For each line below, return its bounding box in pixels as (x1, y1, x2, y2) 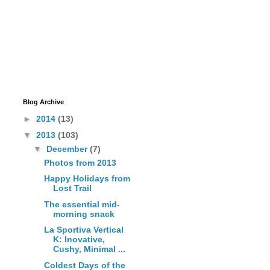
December (46, 143, 90, 154)
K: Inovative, (52, 234, 105, 245)
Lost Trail (52, 183, 92, 193)
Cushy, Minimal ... (52, 244, 125, 254)
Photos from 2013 (43, 157, 116, 168)
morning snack (52, 209, 115, 219)
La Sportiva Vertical (43, 225, 124, 235)
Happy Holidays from (43, 174, 130, 184)
